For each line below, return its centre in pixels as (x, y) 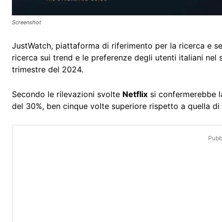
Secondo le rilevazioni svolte (67, 94)
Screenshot (27, 23)
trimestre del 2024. (48, 70)
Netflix (135, 94)
